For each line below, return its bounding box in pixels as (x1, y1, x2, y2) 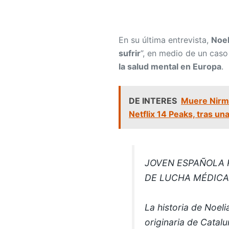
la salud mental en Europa (119, 61, 221, 72)
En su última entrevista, (119, 34, 211, 45)
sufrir (119, 48, 141, 58)
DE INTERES (129, 96, 177, 106)
